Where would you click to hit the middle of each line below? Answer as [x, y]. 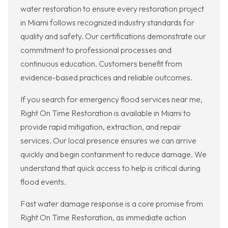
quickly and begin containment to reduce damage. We [113, 154]
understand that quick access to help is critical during [110, 168]
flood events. [43, 182]
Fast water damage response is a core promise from [112, 204]
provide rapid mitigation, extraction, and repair [101, 127]
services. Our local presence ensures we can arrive [108, 141]
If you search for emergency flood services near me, [111, 99]
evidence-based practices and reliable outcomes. [106, 78]
